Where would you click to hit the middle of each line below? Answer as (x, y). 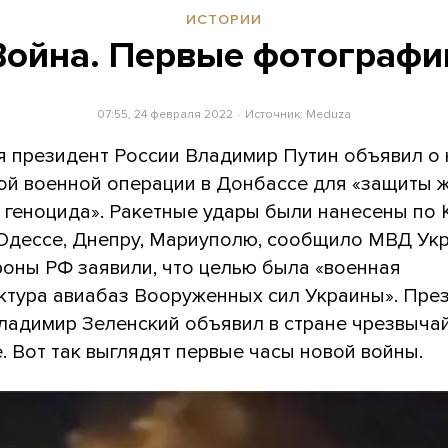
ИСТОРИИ (224, 19)
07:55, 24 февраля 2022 (164, 113)
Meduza (329, 113)
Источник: (276, 113)
